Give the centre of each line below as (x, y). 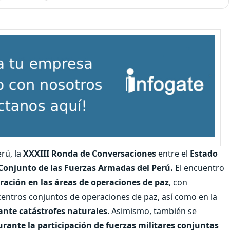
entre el (173, 153)
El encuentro (199, 168)
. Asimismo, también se (152, 211)
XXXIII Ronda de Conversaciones (90, 153)
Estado (204, 153)
